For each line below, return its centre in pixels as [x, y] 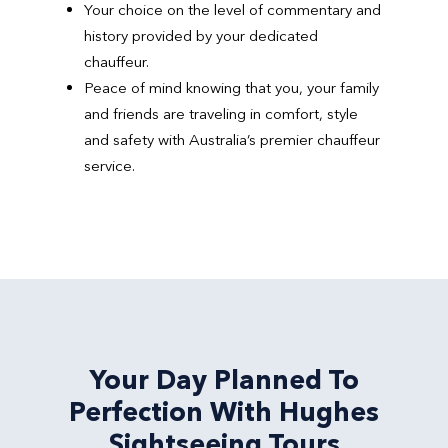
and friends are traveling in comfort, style [221, 114]
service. [109, 166]
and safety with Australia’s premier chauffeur [232, 140]
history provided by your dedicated [201, 36]
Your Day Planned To [224, 380]
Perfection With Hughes [224, 412]
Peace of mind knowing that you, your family [231, 88]
